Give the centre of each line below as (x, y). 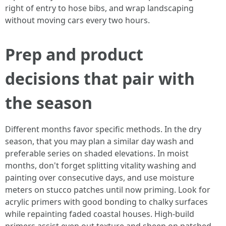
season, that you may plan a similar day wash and (99, 141)
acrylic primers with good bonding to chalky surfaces (106, 202)
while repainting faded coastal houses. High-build (100, 214)
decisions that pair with (100, 78)
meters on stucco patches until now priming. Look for (108, 190)
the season (49, 103)
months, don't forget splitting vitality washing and (101, 165)
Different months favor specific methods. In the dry (103, 129)
